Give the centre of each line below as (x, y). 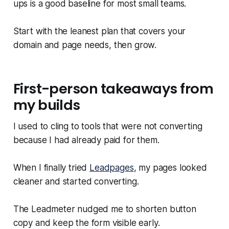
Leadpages (112, 168)
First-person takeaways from (113, 89)
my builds (47, 105)
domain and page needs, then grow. (85, 45)
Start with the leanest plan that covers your (99, 31)
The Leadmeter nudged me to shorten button (105, 209)
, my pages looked (170, 168)
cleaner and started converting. (76, 182)
